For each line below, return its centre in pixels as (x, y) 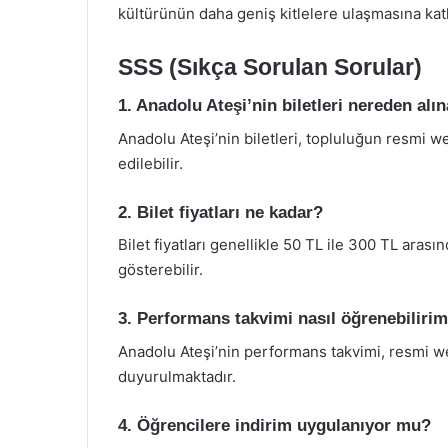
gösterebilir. (160, 269)
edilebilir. (150, 163)
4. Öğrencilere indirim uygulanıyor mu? (274, 425)
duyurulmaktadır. (177, 376)
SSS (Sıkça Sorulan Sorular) (270, 66)
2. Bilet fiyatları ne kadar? (220, 212)
